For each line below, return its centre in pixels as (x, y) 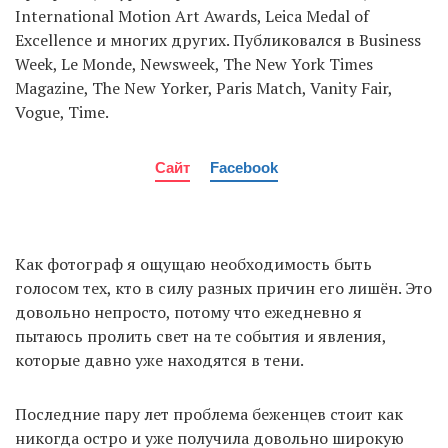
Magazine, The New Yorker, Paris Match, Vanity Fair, (203, 87)
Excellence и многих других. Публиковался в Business (218, 39)
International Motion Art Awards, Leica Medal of (192, 15)
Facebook (243, 167)
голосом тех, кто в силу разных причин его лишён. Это (223, 287)
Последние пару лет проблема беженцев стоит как (209, 413)
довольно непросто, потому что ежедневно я (188, 311)
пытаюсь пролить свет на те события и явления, (200, 335)
